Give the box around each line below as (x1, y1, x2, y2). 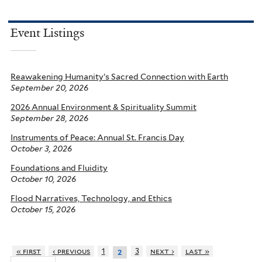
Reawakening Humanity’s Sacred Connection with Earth (11, 71, 228, 81)
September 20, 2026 (11, 82, 88, 92)
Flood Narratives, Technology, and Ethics (11, 193, 172, 203)
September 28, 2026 (11, 113, 88, 123)
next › (150, 246, 174, 256)
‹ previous (52, 246, 91, 256)
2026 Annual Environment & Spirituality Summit (11, 102, 196, 112)
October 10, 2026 (11, 174, 76, 184)
